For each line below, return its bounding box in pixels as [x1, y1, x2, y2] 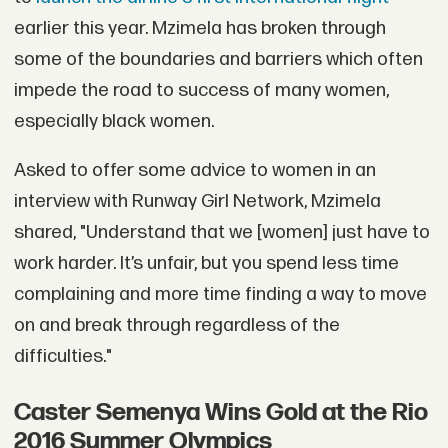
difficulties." [13, 345, 112, 369]
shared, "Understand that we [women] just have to [13, 221, 430, 245]
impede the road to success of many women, [13, 78, 389, 102]
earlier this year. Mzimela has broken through [13, 16, 386, 40]
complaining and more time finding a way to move [13, 283, 427, 307]
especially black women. [13, 109, 214, 133]
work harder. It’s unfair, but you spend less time [13, 252, 399, 276]
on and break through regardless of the [13, 314, 340, 338]
